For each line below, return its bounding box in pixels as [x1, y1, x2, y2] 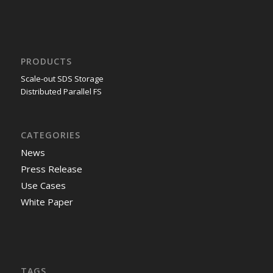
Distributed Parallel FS [20, 85, 102, 97]
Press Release [20, 162, 82, 175]
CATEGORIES [20, 129, 80, 141]
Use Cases [20, 179, 66, 191]
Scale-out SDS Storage [20, 73, 104, 84]
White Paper [20, 195, 73, 208]
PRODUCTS [20, 55, 72, 67]
